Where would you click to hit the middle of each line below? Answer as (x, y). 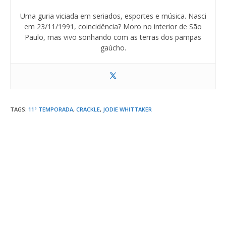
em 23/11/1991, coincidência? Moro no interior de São (113, 26)
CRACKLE (88, 109)
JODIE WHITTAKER (127, 109)
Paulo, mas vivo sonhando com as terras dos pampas (113, 37)
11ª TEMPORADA (51, 109)
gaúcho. (113, 47)
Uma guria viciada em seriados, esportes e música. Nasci (113, 16)
